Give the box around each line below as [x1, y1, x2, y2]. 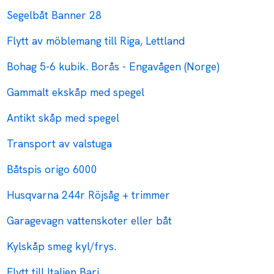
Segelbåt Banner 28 [7, 8, 102, 23]
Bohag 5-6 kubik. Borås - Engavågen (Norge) [7, 59, 220, 74]
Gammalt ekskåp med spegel [7, 85, 145, 100]
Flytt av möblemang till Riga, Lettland [7, 34, 185, 48]
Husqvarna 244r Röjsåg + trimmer [7, 188, 171, 202]
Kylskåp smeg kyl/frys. [7, 239, 117, 254]
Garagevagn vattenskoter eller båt [7, 213, 172, 228]
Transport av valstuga [7, 136, 113, 151]
